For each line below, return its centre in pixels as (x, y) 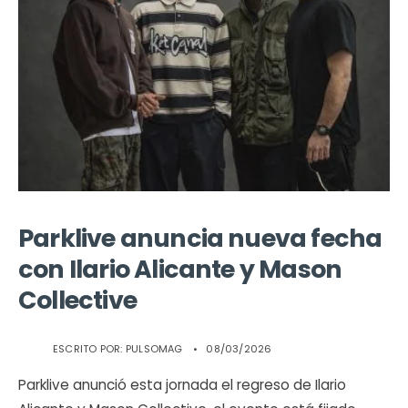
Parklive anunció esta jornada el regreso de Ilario (182, 384)
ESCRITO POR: (89, 348)
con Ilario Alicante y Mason (180, 269)
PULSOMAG (154, 348)
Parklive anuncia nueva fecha (200, 238)
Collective (77, 300)
